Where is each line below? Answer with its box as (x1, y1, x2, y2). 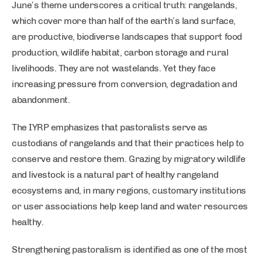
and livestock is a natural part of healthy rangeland (12, 169, 219, 180)
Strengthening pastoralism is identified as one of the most (12, 244, 247, 255)
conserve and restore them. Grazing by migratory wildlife (12, 153, 246, 164)
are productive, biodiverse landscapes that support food (12, 31, 242, 42)
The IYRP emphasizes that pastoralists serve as (12, 122, 208, 133)
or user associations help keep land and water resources (12, 201, 248, 212)
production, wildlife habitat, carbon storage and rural (12, 47, 229, 58)
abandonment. (12, 94, 70, 105)
